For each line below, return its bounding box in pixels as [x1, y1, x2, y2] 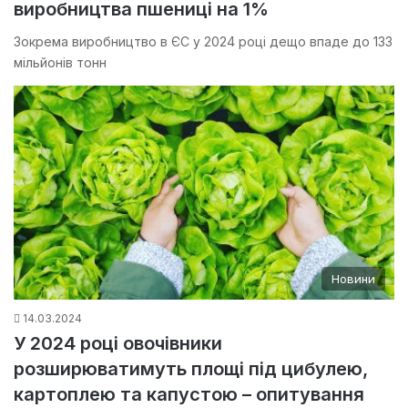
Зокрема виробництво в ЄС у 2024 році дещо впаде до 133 [14, 33, 393, 49]
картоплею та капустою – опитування [14, 383, 364, 406]
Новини [331, 271, 375, 287]
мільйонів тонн [14, 54, 107, 70]
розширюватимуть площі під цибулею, [14, 358, 368, 381]
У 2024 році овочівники [14, 332, 222, 355]
